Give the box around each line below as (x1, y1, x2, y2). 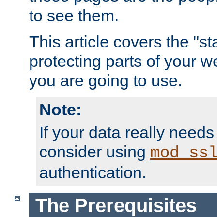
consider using (39, 142, 150, 161)
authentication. (39, 163, 146, 182)
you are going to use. (29, 71, 182, 90)
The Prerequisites (35, 194, 197, 216)
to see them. (29, 6, 119, 25)
